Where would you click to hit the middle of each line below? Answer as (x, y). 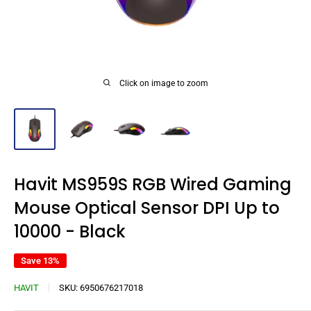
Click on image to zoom (163, 83)
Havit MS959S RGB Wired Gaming (153, 184)
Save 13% (40, 260)
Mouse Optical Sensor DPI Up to (147, 208)
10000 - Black (70, 231)
